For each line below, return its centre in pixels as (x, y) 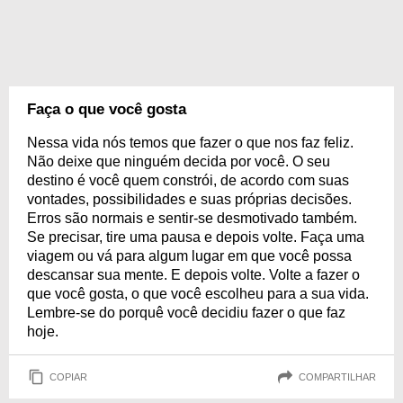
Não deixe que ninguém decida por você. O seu (179, 161)
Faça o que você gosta (107, 109)
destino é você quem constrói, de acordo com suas (188, 180)
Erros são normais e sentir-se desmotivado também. (192, 218)
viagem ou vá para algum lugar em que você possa (189, 256)
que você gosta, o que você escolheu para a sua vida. (198, 294)
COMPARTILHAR (337, 376)
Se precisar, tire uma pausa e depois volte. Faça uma (196, 237)
